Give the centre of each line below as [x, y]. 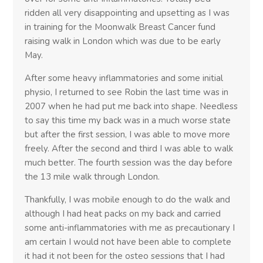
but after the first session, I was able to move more [128, 134]
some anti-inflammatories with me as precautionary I [130, 227]
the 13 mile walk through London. [92, 176]
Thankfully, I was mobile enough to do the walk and [128, 199]
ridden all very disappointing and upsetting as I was [127, 13]
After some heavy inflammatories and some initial [124, 78]
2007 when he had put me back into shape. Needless [131, 106]
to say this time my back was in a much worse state [128, 120]
